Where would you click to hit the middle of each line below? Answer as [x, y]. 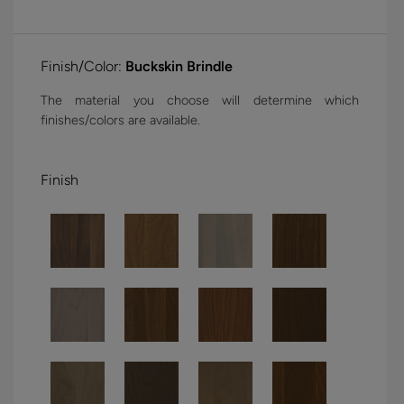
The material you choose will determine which [200, 101]
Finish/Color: [83, 67]
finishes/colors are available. [120, 120]
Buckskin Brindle [179, 67]
